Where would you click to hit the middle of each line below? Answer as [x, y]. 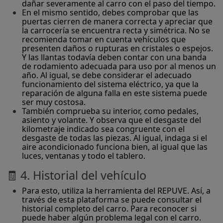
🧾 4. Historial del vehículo [76, 175]
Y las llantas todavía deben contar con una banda [114, 57]
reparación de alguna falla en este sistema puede [114, 93]
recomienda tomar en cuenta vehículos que [104, 40]
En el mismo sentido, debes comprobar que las [110, 13]
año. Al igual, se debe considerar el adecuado [107, 75]
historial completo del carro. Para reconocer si [109, 209]
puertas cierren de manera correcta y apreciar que [117, 22]
